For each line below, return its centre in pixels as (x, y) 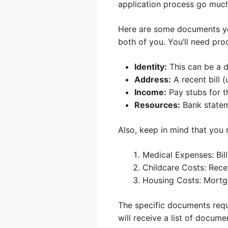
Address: (153, 79)
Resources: (157, 105)
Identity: (151, 66)
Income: (150, 92)
